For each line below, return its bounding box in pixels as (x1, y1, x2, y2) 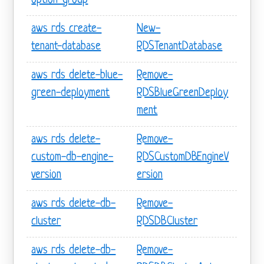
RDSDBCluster (137, 215, 198, 228)
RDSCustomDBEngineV (137, 151, 229, 164)
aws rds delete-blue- (31, 69, 123, 82)
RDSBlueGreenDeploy (137, 87, 229, 100)
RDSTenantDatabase (137, 40, 223, 53)
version (31, 169, 62, 181)
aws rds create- (31, 22, 102, 35)
